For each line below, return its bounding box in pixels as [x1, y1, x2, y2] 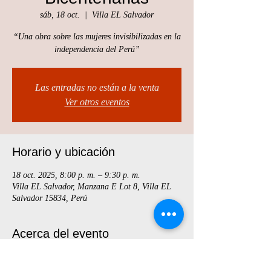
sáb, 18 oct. [40, 10, 80, 19]
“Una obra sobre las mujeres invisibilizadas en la [13, 32, 181, 41]
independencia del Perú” [54, 45, 140, 54]
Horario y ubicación [12, 145, 115, 158]
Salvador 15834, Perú [12, 194, 87, 203]
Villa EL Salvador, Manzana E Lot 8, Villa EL [12, 182, 171, 191]
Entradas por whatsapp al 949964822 [12, 253, 139, 262]
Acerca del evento [12, 227, 109, 240]
